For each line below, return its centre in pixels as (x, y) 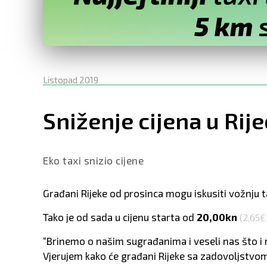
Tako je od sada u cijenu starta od (120, 217)
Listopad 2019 (71, 80)
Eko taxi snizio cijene (93, 160)
